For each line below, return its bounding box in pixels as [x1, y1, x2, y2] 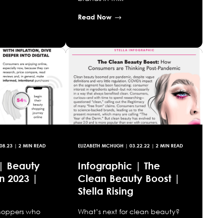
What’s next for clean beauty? [77, 207, 180, 216]
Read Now [77, 13, 111, 21]
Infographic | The [77, 160, 160, 172]
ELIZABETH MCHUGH [77, 143, 124, 149]
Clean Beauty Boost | [77, 172, 180, 184]
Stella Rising [77, 185, 133, 197]
